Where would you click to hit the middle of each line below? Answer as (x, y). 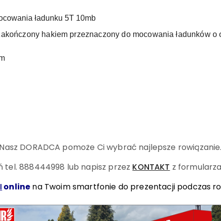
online (16, 187)
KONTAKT (151, 167)
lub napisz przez (100, 167)
